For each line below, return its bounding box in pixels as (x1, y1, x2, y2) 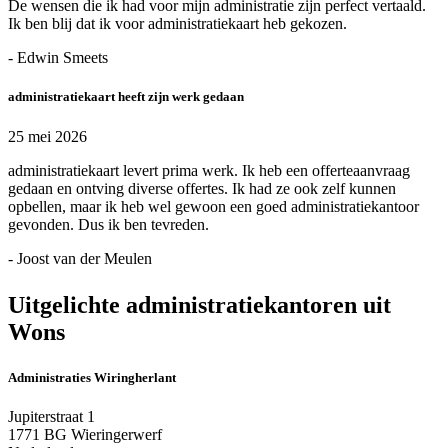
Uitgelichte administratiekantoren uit (8, 291, 391, 318)
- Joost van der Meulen (8, 249, 152, 267)
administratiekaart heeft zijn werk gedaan (8, 89, 244, 105)
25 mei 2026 (8, 127, 87, 145)
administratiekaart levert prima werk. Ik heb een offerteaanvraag (8, 161, 410, 179)
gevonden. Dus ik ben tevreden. (8, 215, 209, 233)
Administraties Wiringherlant (8, 369, 176, 385)
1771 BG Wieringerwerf (8, 425, 162, 443)
